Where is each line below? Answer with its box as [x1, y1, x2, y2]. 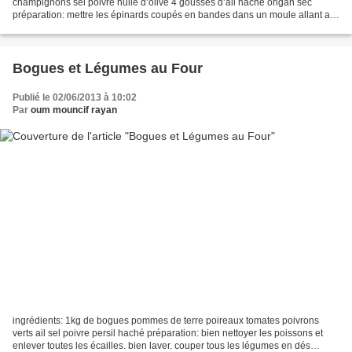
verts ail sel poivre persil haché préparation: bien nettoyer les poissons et [13, 327, 323, 339]
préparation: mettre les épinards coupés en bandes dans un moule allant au [13, 9, 335, 21]
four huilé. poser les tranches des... [13, 22, 161, 34]
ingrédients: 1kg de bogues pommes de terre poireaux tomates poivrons [13, 314, 319, 326]
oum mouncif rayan [31, 104, 117, 116]
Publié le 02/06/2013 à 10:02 [13, 92, 137, 104]
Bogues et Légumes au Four [13, 60, 203, 77]
